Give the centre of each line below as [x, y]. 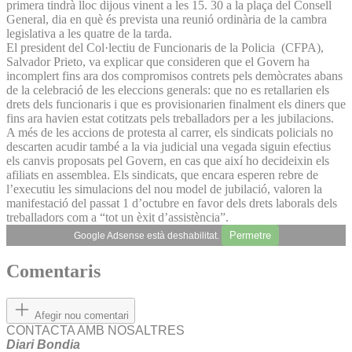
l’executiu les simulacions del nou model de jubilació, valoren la [164, 189]
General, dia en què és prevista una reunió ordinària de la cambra [167, 19]
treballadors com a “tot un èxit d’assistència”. [117, 217]
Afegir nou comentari [82, 316]
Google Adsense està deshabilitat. [147, 235]
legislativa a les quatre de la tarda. [89, 33]
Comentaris [53, 271]
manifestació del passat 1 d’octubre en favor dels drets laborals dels [172, 203]
